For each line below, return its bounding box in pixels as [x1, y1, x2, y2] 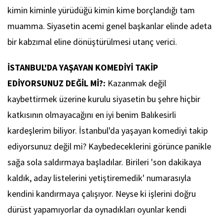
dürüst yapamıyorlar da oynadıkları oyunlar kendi [7, 204, 186, 216]
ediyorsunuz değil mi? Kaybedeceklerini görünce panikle [7, 141, 211, 152]
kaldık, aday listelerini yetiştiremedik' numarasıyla [7, 172, 191, 184]
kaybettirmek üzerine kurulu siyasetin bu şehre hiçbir [7, 93, 200, 105]
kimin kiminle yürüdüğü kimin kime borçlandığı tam [7, 4, 195, 16]
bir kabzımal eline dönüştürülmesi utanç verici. [7, 36, 177, 48]
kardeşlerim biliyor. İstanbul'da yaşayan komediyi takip [7, 125, 208, 137]
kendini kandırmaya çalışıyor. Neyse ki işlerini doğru [7, 188, 196, 200]
